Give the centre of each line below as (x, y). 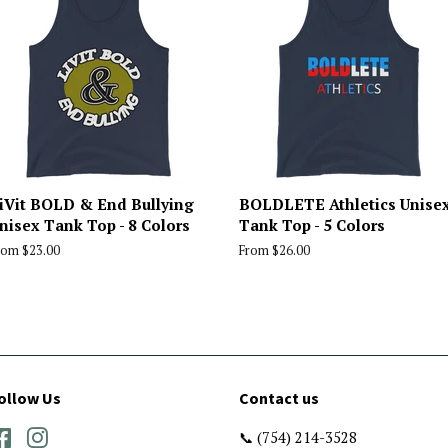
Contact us (279, 397)
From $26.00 (274, 250)
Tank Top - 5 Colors (312, 224)
